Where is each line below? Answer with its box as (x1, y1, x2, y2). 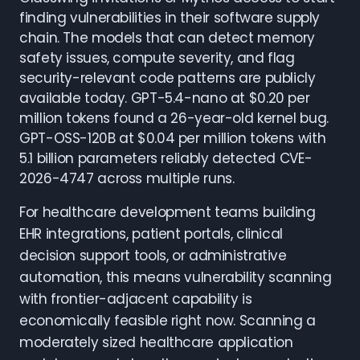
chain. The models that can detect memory (19, 28, 316, 47)
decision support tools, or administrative (19, 246, 287, 265)
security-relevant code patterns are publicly (19, 68, 316, 88)
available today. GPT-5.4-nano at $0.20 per (19, 88, 310, 108)
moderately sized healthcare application (19, 333, 293, 352)
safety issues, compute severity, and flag (19, 48, 295, 67)
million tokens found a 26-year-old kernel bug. (19, 108, 329, 128)
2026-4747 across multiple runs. (19, 169, 235, 188)
